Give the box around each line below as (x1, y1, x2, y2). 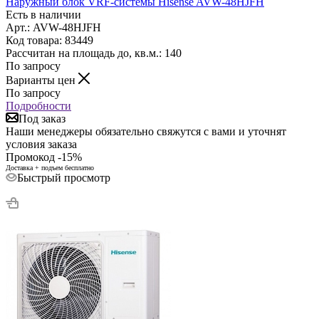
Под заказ (19, 112, 66, 125)
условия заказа (6, 137, 77, 150)
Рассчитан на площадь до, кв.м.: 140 (6, 46, 182, 59)
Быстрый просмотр (17, 171, 110, 184)
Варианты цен (6, 73, 78, 86)
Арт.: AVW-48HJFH (6, 21, 101, 33)
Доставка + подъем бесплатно (6, 163, 94, 172)
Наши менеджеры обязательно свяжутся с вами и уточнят (6, 125, 286, 137)
